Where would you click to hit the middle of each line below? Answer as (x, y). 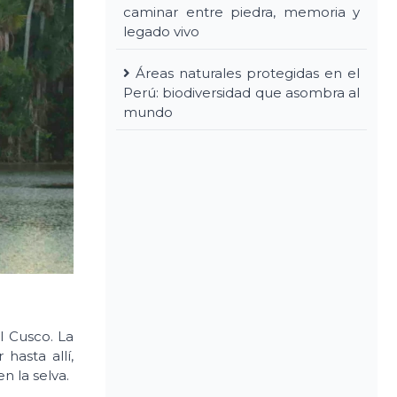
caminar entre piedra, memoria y (241, 12)
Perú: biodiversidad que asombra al (241, 92)
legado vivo (161, 31)
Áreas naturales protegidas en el (248, 73)
